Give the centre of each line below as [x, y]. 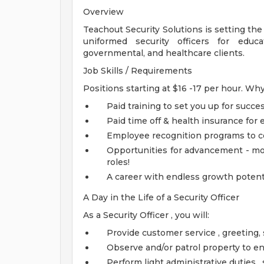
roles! [118, 162]
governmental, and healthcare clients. [164, 53]
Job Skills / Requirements [138, 71]
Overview [103, 12]
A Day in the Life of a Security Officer [161, 197]
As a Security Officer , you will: [146, 215]
